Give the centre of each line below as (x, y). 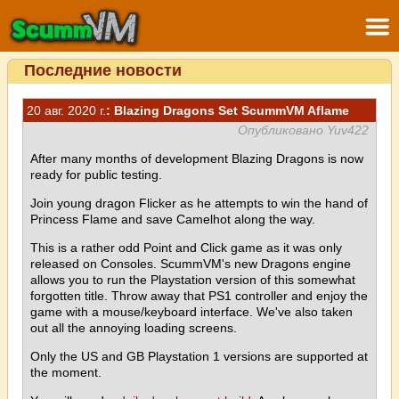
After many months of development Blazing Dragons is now (197, 159)
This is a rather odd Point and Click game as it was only (186, 248)
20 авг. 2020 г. (66, 110)
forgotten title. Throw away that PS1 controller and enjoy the (199, 296)
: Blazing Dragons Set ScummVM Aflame (228, 110)
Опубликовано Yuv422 (303, 130)
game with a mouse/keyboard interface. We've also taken (191, 312)
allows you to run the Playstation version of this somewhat (193, 280)
